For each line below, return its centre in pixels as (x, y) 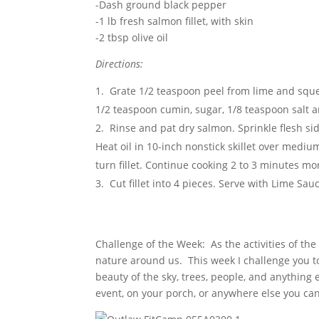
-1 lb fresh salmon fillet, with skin (175, 21)
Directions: (120, 64)
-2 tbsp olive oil (132, 37)
